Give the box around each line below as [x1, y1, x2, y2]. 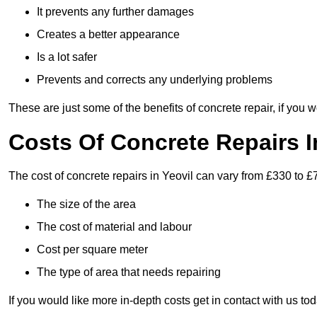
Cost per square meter [37, 243, 148, 255]
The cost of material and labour [37, 220, 192, 233]
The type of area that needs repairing [37, 265, 221, 278]
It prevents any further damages [37, 5, 194, 18]
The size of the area [37, 197, 136, 210]
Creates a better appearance [37, 28, 180, 40]
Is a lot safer [37, 50, 97, 63]
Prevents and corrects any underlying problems [37, 73, 272, 86]
